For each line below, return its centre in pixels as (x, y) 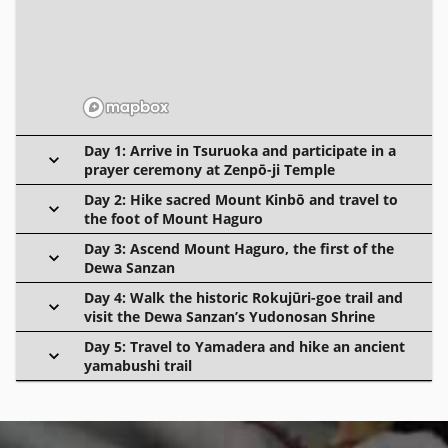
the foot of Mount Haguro (173, 218)
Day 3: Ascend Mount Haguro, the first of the (239, 248)
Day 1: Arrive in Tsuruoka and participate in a (240, 150)
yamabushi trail (138, 365)
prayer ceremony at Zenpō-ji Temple (209, 169)
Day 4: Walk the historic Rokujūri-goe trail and (243, 297)
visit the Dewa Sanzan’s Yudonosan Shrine (229, 316)
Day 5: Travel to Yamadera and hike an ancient (244, 346)
